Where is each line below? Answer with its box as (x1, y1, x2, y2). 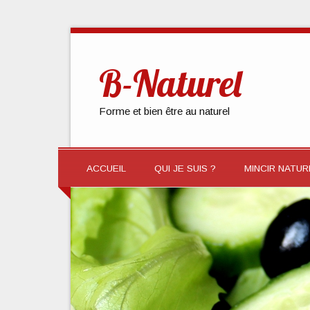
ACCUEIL (86, 163, 126, 174)
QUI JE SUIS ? (154, 163, 216, 174)
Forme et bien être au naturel (99, 104, 230, 117)
